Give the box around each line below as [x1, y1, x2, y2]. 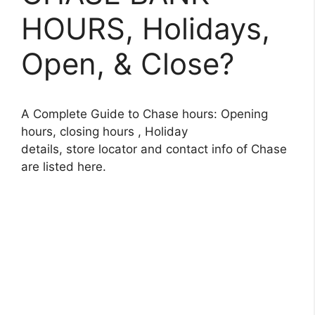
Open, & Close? [21, 46, 234, 82]
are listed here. [21, 160, 106, 174]
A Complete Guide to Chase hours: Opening [21, 107, 268, 121]
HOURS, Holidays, [21, 11, 270, 46]
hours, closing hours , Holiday [21, 124, 188, 139]
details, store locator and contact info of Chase [21, 142, 287, 156]
